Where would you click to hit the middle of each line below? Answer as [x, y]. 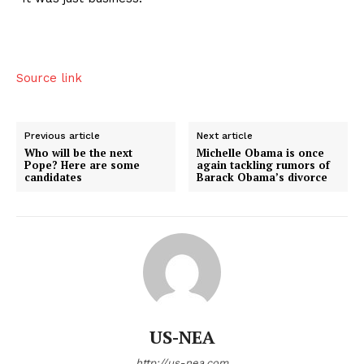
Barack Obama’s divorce [262, 178]
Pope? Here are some [82, 165]
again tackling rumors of [264, 165]
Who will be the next [78, 153]
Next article [225, 136]
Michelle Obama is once [261, 153]
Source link [49, 78]
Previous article [62, 136]
